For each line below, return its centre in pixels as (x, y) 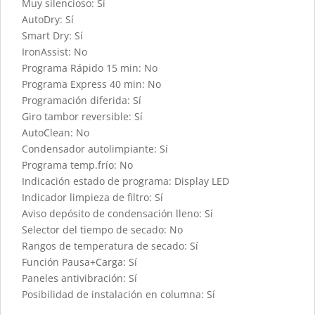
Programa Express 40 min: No (91, 84)
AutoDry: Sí (48, 20)
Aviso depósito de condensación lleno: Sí (117, 214)
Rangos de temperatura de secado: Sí (110, 246)
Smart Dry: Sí (52, 36)
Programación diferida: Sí (82, 101)
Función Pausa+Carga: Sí (79, 262)
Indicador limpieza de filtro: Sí (92, 198)
